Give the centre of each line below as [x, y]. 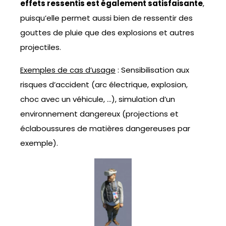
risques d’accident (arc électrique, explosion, [104, 85]
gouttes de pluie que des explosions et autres [107, 33]
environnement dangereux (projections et [99, 114]
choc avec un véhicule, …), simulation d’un [98, 99]
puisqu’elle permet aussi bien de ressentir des [106, 18]
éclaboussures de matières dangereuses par [105, 129]
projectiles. [41, 47]
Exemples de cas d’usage [68, 70]
